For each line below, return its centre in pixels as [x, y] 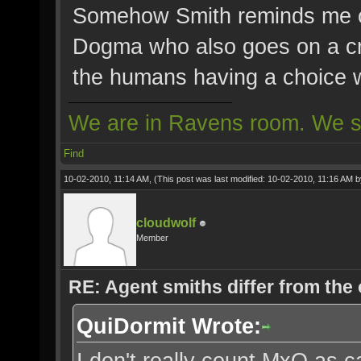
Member [152, 238]
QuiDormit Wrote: [169, 326]
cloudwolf [166, 223]
